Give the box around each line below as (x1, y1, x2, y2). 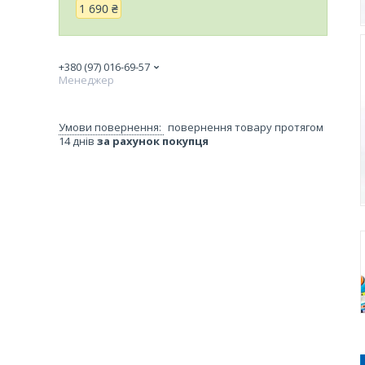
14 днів (59, 133, 97, 148)
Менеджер (59, 72, 114, 87)
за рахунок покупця (97, 133, 209, 148)
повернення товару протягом (168, 119, 323, 134)
